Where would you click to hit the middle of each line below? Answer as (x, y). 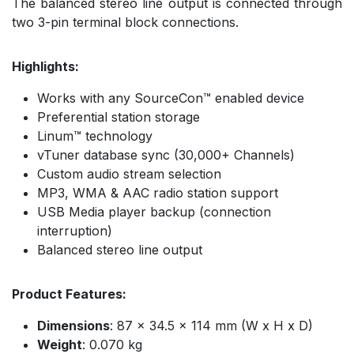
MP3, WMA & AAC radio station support (158, 192)
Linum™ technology (95, 136)
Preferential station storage (119, 117)
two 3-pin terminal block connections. (125, 22)
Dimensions (73, 325)
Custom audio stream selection (129, 173)
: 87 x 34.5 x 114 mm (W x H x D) (211, 325)
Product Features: (69, 294)
